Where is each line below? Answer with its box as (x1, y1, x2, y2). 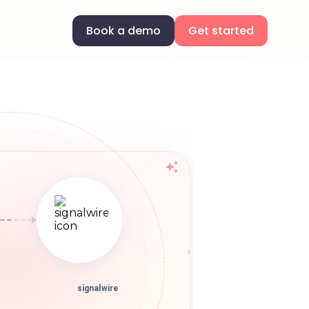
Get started (188, 22, 254, 39)
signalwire (77, 288, 119, 299)
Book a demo (86, 22, 161, 39)
